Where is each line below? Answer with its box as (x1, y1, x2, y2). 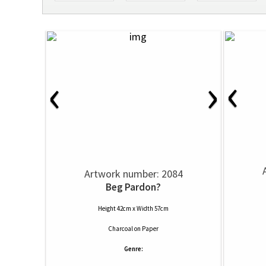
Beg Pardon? (106, 180, 161, 194)
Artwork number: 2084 (84, 167, 183, 180)
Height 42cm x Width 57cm (98, 204, 169, 213)
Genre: (123, 245, 143, 253)
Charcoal (108, 224, 133, 233)
